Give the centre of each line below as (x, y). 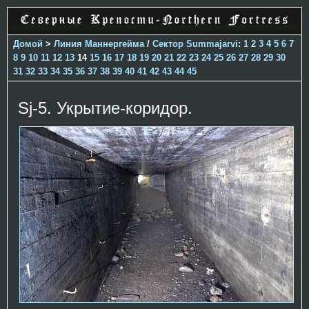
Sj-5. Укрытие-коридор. (105, 108)
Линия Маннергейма (99, 43)
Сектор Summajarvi (195, 43)
